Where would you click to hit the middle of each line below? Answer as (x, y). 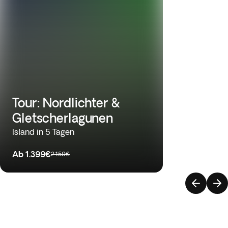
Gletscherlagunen (63, 118)
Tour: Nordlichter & (66, 103)
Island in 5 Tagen (43, 132)
